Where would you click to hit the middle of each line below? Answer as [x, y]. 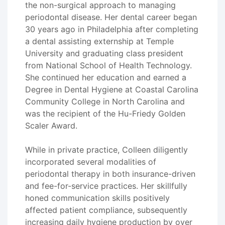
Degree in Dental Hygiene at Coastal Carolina [112, 89]
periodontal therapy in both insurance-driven [110, 174]
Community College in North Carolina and [105, 101]
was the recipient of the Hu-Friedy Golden [105, 114]
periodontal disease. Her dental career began [111, 17]
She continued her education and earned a [106, 77]
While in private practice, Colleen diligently [106, 150]
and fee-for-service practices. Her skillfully [106, 186]
